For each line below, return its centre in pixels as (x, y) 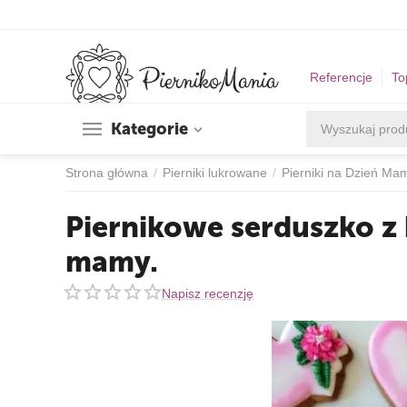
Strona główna (107, 173)
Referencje (342, 78)
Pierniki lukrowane (215, 173)
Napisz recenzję (208, 293)
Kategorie (149, 129)
